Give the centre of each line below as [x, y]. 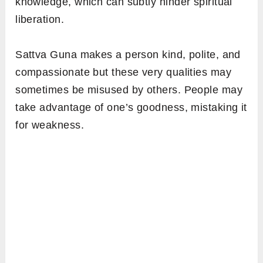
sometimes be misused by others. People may [129, 90]
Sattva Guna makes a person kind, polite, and [128, 55]
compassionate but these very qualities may [124, 73]
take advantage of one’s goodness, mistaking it [131, 108]
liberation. [40, 20]
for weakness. [50, 125]
